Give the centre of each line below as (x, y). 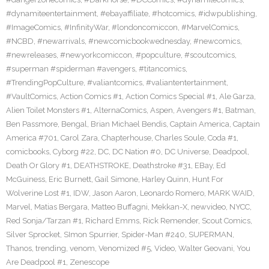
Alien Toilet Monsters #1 (48, 110)
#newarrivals (61, 41)
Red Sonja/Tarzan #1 (44, 221)
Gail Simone (116, 179)
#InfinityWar (86, 27)
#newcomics (217, 41)
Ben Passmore (32, 124)
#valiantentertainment (186, 83)
